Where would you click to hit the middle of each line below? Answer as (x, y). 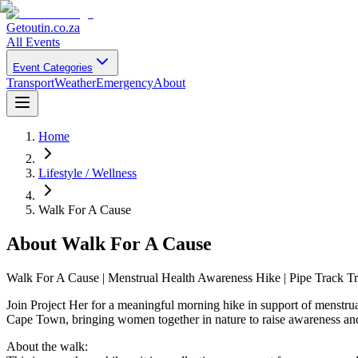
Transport (30, 83)
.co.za (65, 28)
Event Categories (53, 68)
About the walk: (47, 346)
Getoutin (28, 28)
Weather (75, 83)
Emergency (125, 83)
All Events (33, 42)
